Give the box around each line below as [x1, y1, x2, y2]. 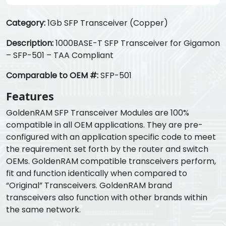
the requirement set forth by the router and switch [6, 143, 208, 155]
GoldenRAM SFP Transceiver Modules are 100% [6, 107, 189, 119]
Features [6, 89, 54, 104]
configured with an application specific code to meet [6, 131, 216, 143]
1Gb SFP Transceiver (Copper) [45, 17, 168, 29]
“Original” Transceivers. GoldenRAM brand [6, 180, 172, 192]
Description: [6, 37, 53, 49]
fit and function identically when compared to [6, 167, 187, 180]
